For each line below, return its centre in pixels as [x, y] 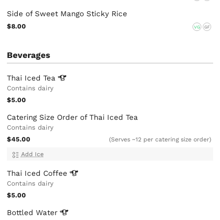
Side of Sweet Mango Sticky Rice [67, 14]
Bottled [22, 213]
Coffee [57, 174]
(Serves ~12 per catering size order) [160, 139]
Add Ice [32, 154]
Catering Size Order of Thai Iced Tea [73, 117]
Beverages [29, 55]
